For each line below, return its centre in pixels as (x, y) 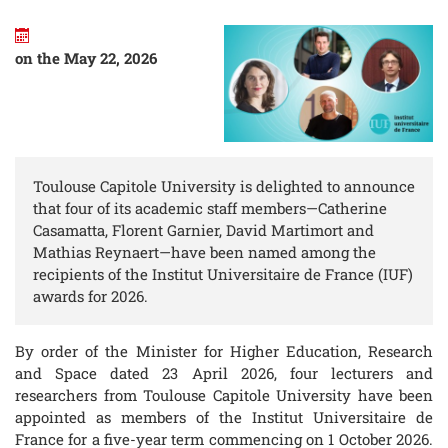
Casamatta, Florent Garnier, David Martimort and (203, 230)
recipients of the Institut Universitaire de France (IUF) (223, 274)
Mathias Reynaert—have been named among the (204, 252)
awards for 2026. (90, 296)
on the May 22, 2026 (86, 57)
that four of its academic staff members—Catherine (210, 208)
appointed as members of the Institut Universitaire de (224, 417)
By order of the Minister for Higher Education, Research (224, 351)
